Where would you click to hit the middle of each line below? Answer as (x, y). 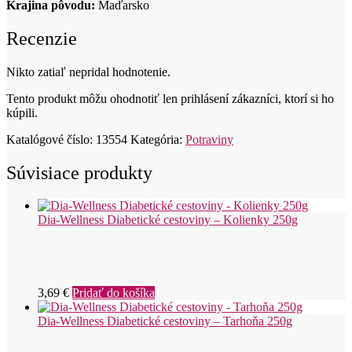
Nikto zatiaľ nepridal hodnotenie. (88, 71)
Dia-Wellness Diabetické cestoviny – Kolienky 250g (168, 220)
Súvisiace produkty (79, 172)
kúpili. (22, 112)
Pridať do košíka (114, 293)
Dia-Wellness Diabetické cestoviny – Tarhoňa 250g (165, 321)
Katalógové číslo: (51, 139)
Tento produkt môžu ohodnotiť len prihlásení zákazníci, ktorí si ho (170, 98)
